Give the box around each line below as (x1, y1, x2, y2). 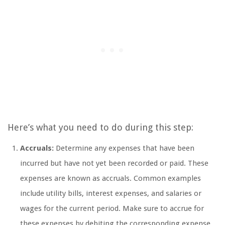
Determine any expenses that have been (54, 144, 194, 153)
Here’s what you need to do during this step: (8, 122, 193, 133)
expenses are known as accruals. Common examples (20, 174, 201, 183)
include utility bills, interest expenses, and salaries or (20, 189, 201, 198)
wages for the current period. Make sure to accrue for (20, 204, 204, 213)
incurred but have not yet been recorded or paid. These (20, 159, 208, 168)
